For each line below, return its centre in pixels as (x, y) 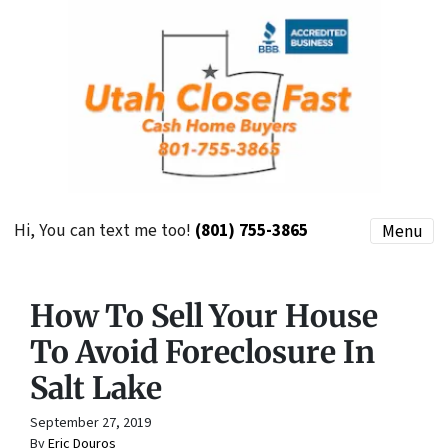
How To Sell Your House (204, 315)
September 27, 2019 (90, 422)
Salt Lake (96, 387)
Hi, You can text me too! (104, 231)
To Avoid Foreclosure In (202, 351)
